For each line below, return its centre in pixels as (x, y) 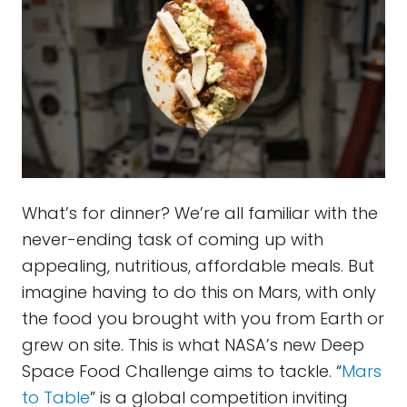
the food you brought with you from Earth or (203, 319)
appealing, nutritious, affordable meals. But (198, 266)
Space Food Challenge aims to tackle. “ (182, 372)
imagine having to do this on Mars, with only (199, 293)
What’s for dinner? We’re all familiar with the (200, 213)
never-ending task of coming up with (173, 240)
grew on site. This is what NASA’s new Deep (193, 345)
